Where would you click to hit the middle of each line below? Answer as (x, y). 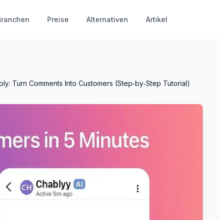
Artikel (156, 19)
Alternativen (107, 19)
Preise (58, 19)
